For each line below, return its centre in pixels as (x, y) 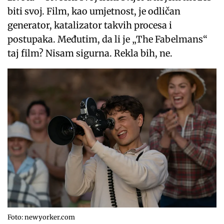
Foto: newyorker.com (41, 217)
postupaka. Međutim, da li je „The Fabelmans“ (108, 39)
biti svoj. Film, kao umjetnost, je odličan (94, 11)
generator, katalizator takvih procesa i (90, 25)
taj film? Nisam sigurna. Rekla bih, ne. (90, 53)
